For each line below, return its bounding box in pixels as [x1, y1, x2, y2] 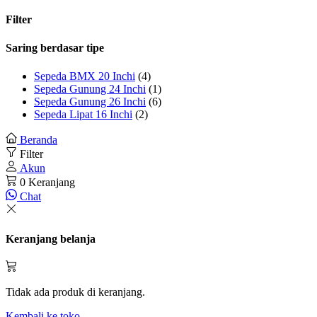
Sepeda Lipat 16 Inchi [34, 108, 132, 120]
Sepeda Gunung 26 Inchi [34, 95, 146, 108]
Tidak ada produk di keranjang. [6, 286, 145, 299]
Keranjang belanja [6, 232, 96, 245]
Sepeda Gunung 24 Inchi [34, 82, 146, 95]
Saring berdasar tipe [6, 42, 104, 54]
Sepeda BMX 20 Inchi [34, 69, 135, 82]
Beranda [20, 133, 57, 146]
